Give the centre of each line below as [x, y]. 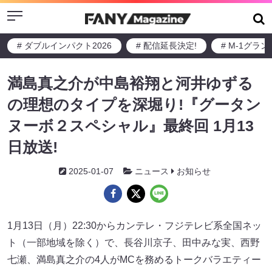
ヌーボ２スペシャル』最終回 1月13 [131, 126]
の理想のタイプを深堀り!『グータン [134, 104]
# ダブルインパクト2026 [64, 46]
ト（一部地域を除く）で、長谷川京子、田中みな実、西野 [134, 243]
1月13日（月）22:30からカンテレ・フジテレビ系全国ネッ [134, 226]
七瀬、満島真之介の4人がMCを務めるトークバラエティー [134, 260]
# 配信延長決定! [166, 46]
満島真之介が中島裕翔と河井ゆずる [130, 83]
